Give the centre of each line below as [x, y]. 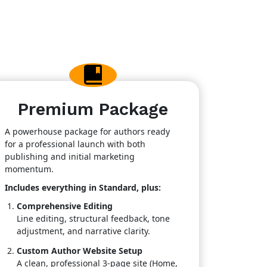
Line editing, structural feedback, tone [93, 218]
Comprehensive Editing [65, 206]
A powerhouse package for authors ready [87, 131]
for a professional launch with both [75, 144]
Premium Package [93, 109]
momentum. [29, 169]
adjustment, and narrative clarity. [83, 231]
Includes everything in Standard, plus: [83, 187]
